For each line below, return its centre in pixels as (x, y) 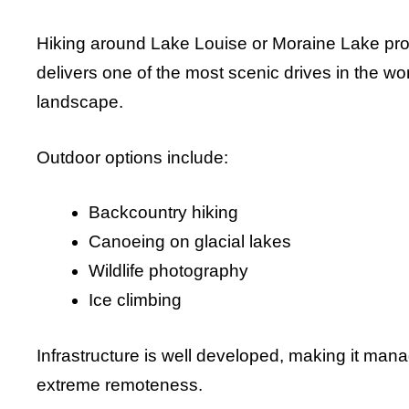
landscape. (80, 102)
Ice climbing (135, 300)
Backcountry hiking (163, 213)
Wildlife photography (168, 271)
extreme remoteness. (120, 384)
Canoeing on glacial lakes (190, 242)
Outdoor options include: (132, 157)
